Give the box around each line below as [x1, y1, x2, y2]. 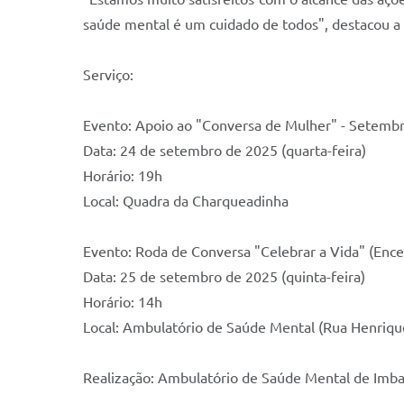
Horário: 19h [83, 168, 162, 184]
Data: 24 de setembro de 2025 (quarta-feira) [83, 142, 366, 159]
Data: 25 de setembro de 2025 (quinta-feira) [83, 269, 365, 285]
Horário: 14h [83, 294, 162, 310]
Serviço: [83, 67, 133, 83]
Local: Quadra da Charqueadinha [83, 193, 289, 209]
